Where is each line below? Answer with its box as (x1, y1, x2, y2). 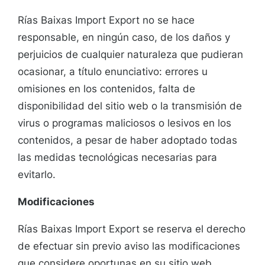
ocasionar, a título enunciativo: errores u (18, 66, 208, 78)
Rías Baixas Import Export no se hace (18, 14, 195, 27)
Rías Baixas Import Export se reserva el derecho (18, 223, 245, 235)
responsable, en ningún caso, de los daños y (18, 31, 230, 44)
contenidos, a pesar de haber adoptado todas (18, 134, 237, 147)
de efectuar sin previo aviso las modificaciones (18, 240, 240, 253)
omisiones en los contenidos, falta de (18, 83, 195, 95)
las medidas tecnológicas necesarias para (18, 151, 217, 164)
